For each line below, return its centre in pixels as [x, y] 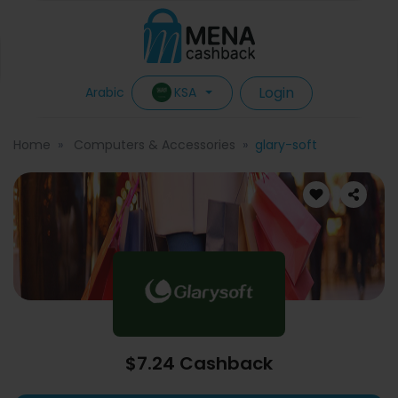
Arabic [104, 92]
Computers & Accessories [153, 145]
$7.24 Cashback [199, 363]
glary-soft [286, 145]
